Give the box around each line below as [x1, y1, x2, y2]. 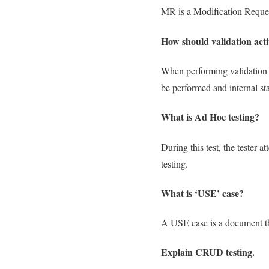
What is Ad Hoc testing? [161, 110, 259, 124]
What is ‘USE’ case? [161, 186, 244, 200]
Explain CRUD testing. [161, 245, 255, 259]
